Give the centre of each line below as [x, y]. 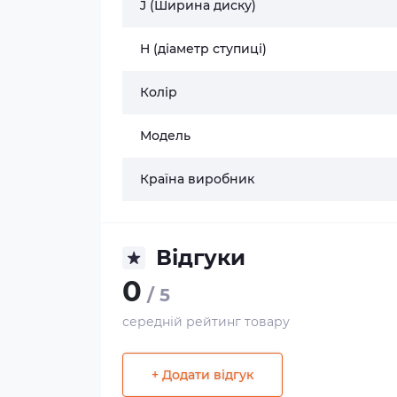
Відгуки [201, 257]
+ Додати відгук [202, 374]
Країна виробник [197, 179]
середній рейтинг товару [206, 322]
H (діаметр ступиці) [203, 49]
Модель [165, 136]
